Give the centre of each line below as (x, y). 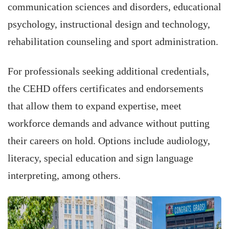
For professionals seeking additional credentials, (108, 71)
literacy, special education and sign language (100, 158)
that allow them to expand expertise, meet (95, 106)
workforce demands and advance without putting (109, 123)
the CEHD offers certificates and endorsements (106, 88)
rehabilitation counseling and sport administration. (113, 41)
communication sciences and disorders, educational (114, 7)
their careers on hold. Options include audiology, (109, 141)
